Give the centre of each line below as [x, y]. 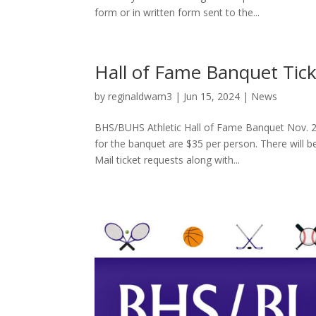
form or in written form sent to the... [177, 12]
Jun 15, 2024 [212, 96]
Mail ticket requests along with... [168, 160]
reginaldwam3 [140, 96]
